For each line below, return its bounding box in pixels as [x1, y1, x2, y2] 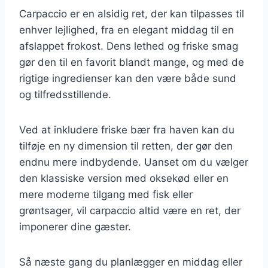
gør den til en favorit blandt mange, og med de [19, 56, 244, 68]
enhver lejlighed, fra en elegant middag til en [19, 23, 234, 36]
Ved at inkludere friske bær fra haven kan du [19, 123, 234, 136]
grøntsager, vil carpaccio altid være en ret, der [19, 204, 240, 217]
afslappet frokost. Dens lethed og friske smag [19, 39, 238, 52]
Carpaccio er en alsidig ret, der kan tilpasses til [19, 7, 244, 20]
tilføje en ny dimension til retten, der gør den [19, 139, 233, 152]
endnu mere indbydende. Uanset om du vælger [19, 156, 248, 168]
